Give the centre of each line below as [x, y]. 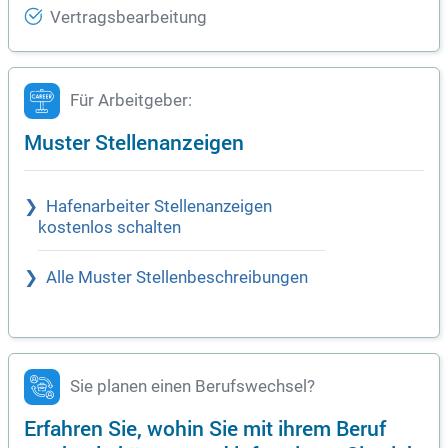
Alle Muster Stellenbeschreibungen [177, 278]
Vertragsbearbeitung [128, 18]
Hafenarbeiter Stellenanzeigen [159, 207]
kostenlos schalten [109, 228]
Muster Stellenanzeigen [134, 142]
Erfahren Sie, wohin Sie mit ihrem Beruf [205, 428]
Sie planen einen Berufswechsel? [192, 387]
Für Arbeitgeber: [131, 101]
